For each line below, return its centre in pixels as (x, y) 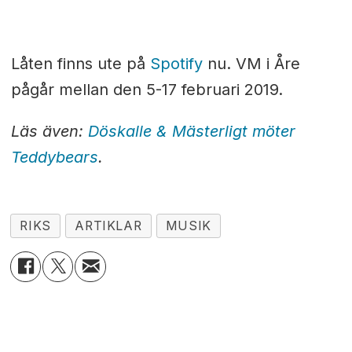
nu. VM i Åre (251, 64)
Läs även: (49, 131)
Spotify (176, 64)
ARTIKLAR (108, 225)
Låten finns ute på (80, 64)
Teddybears (54, 157)
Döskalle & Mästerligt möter (191, 131)
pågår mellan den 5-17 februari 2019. (147, 90)
